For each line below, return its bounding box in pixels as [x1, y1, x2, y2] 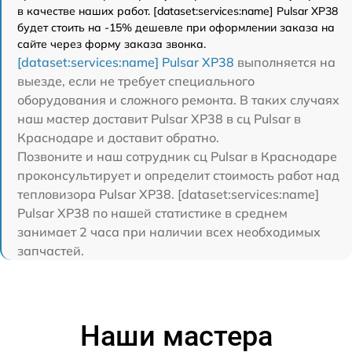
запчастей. [17, 242, 84, 258]
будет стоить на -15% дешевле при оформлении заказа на [17, 20, 335, 35]
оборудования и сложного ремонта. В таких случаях [17, 91, 339, 108]
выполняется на [234, 53, 335, 70]
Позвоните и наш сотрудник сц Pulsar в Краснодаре [17, 148, 337, 164]
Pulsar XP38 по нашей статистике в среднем [17, 204, 288, 221]
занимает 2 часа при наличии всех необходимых [17, 223, 321, 240]
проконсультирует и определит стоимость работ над [17, 167, 339, 183]
